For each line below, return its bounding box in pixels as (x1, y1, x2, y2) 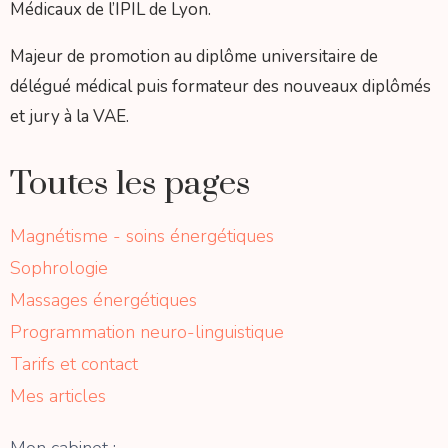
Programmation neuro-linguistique (10, 320, 284, 344)
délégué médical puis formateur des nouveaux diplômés (10, 75, 431, 98)
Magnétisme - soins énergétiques (10, 224, 274, 248)
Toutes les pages (10, 163, 251, 205)
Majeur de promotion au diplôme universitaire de (10, 45, 378, 68)
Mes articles (10, 384, 106, 408)
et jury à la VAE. (10, 105, 129, 128)
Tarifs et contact (10, 352, 138, 376)
